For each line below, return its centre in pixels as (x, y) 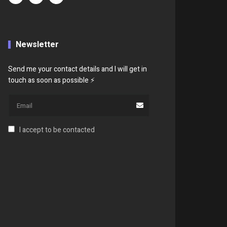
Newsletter (37, 45)
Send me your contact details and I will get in (78, 69)
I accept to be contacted (57, 130)
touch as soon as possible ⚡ (51, 81)
